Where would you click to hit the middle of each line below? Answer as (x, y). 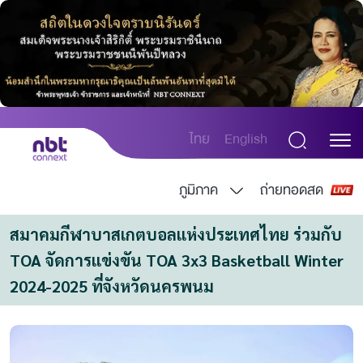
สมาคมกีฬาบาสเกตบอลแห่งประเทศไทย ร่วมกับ (176, 234)
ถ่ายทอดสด (292, 190)
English (246, 139)
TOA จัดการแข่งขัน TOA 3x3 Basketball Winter (177, 260)
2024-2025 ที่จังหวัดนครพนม (112, 286)
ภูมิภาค (199, 190)
